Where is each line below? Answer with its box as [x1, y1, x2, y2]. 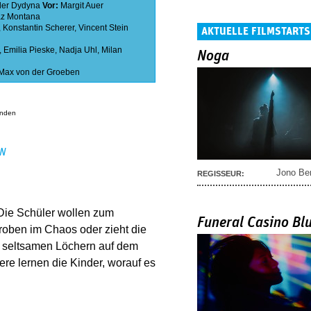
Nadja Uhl [59, 45, 97, 56]
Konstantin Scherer [3, 23, 74, 33]
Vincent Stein [78, 23, 128, 33]
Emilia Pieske [3, 45, 55, 56]
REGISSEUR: [197, 169, 244, 178]
